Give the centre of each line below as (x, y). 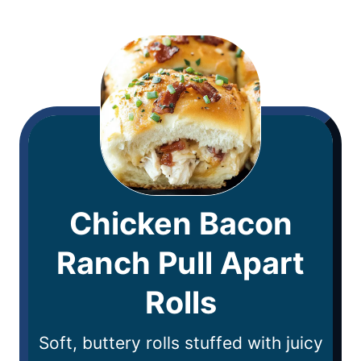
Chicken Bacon (180, 223)
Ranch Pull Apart (180, 262)
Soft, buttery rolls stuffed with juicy (180, 342)
